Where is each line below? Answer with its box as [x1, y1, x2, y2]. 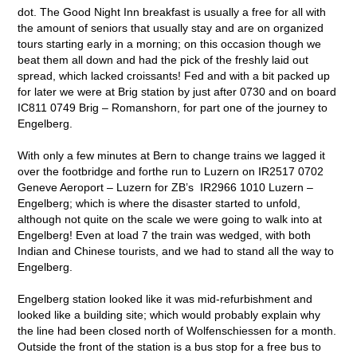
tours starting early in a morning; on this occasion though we [18, 37, 322, 50]
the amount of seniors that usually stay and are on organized [18, 21, 324, 34]
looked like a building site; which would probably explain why [18, 308, 321, 321]
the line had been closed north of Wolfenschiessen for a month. [18, 324, 337, 337]
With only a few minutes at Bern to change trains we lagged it [18, 148, 326, 162]
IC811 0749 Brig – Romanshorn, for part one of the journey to [18, 100, 328, 114]
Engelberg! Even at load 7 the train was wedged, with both [18, 228, 312, 241]
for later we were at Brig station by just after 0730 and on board [18, 84, 337, 98]
